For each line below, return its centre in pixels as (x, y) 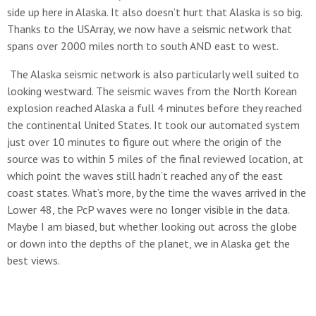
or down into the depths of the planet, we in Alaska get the (148, 243)
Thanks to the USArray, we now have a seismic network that (150, 29)
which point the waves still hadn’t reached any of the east (145, 176)
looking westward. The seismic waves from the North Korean (152, 91)
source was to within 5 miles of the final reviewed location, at (155, 159)
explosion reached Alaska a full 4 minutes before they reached (154, 108)
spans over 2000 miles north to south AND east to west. (143, 46)
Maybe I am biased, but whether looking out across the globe (152, 226)
